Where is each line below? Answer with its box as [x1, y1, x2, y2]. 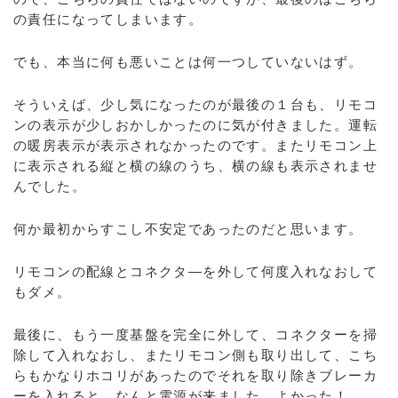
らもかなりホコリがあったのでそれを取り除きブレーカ [13, 368, 378, 383]
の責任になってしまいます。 [13, 12, 203, 27]
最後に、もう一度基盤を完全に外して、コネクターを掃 [13, 327, 378, 342]
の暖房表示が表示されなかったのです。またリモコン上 [13, 138, 378, 153]
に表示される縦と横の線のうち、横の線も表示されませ [13, 158, 378, 173]
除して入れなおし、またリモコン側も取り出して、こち [13, 347, 378, 362]
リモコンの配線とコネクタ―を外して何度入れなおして [13, 264, 378, 279]
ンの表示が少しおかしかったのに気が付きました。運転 [13, 117, 378, 132]
